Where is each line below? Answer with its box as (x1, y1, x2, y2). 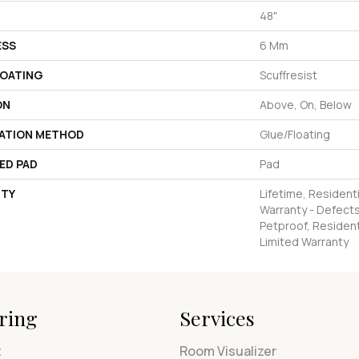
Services (179, 305, 255, 332)
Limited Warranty (260, 234, 349, 250)
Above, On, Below (260, 97, 352, 113)
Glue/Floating (260, 127, 330, 143)
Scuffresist (260, 67, 317, 83)
